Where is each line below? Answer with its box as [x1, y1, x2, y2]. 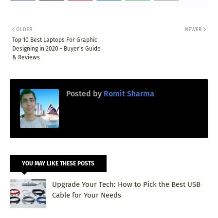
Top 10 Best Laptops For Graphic [12, 36, 97, 43]
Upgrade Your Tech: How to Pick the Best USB [52, 180, 200, 189]
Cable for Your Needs [52, 190, 121, 200]
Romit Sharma [102, 89, 154, 98]
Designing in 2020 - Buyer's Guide [12, 45, 101, 52]
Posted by [66, 89, 102, 98]
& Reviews [12, 54, 40, 61]
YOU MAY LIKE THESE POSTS [22, 160, 94, 167]
